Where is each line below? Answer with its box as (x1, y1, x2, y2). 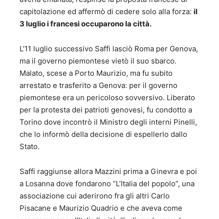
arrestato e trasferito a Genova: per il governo (20, 81, 177, 90)
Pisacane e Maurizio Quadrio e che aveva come (20, 203, 182, 213)
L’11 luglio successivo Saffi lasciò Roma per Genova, (20, 44, 198, 54)
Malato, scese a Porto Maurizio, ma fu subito (20, 68, 173, 78)
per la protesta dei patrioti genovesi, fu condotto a (20, 105, 192, 115)
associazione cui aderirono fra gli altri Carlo (20, 191, 170, 201)
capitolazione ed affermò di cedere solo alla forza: (20, 7, 194, 17)
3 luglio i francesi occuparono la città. (20, 19, 152, 29)
